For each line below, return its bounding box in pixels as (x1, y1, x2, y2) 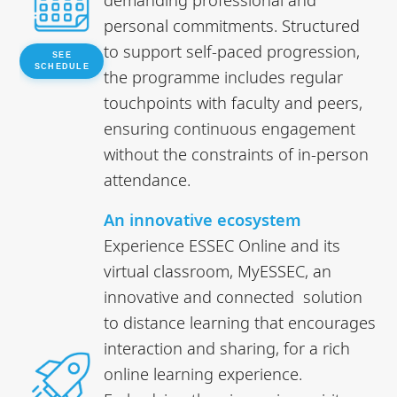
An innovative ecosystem (104, 207, 302, 230)
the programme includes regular (104, 65, 344, 88)
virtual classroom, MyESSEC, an (104, 259, 332, 282)
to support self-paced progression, (104, 39, 361, 62)
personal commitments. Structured (104, 13, 361, 36)
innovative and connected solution (104, 284, 363, 307)
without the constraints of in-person (104, 142, 370, 165)
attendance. (104, 167, 191, 191)
